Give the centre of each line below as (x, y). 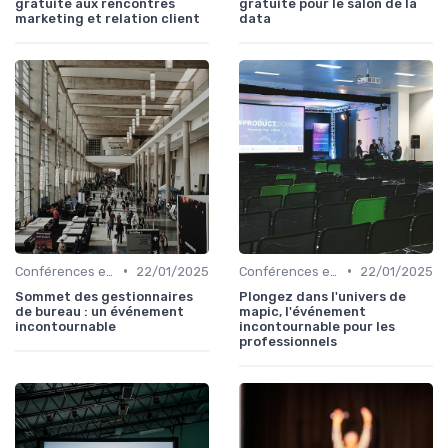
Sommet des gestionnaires (104, 296)
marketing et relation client (107, 18)
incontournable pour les (317, 326)
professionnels (288, 341)
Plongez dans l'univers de (322, 296)
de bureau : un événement (99, 311)
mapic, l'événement (302, 311)
